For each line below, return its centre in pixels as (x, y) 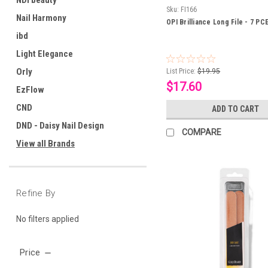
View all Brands (45, 144)
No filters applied (48, 219)
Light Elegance (45, 54)
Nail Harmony (41, 18)
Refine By (36, 193)
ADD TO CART (235, 109)
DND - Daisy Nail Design (60, 126)
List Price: (181, 71)
